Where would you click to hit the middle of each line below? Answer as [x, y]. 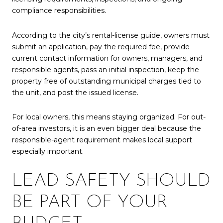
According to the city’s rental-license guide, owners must [111, 35]
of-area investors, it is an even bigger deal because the [107, 129]
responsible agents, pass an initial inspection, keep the [106, 69]
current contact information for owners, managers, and [107, 58]
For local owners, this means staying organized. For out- [109, 117]
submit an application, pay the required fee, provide [101, 47]
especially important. [48, 152]
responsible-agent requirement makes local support [102, 140]
